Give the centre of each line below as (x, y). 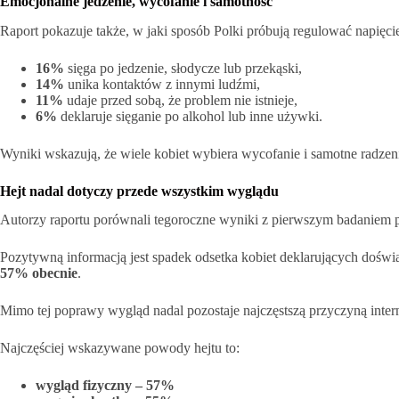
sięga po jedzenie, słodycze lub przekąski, (183, 68)
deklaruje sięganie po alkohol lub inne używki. (190, 116)
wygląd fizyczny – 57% (105, 386)
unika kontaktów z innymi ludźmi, (162, 84)
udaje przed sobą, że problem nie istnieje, (180, 100)
